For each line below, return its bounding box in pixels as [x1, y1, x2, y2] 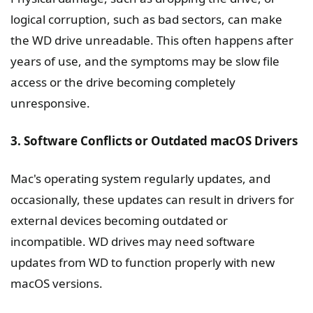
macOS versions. [10, 275, 103, 291]
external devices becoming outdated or [10, 212, 228, 228]
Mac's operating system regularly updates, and [10, 170, 270, 187]
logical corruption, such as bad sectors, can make [10, 10, 282, 27]
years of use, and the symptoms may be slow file [10, 52, 279, 69]
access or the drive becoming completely [10, 73, 235, 90]
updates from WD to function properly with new [10, 254, 275, 270]
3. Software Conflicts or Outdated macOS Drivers [10, 132, 298, 149]
